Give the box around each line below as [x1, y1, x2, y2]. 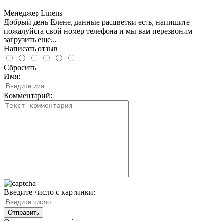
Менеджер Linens [4, 8, 62, 17]
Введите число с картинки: [4, 187, 95, 196]
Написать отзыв [4, 44, 58, 53]
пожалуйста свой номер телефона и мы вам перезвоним [4, 26, 192, 35]
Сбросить [4, 63, 36, 72]
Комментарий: [4, 91, 52, 100]
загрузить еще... [4, 35, 57, 44]
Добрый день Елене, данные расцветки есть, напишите [4, 17, 190, 26]
